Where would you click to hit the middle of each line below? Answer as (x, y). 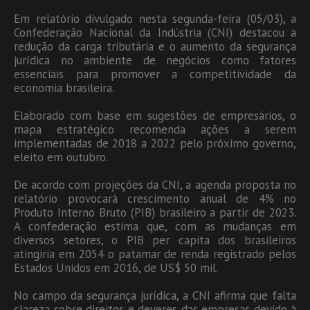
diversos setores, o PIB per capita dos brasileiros (155, 240)
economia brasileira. (64, 88)
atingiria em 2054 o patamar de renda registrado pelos (155, 254)
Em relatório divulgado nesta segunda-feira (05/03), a (155, 18)
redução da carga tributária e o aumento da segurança (155, 46)
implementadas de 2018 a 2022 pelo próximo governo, (155, 143)
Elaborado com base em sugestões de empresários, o (155, 115)
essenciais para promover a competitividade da (155, 74)
